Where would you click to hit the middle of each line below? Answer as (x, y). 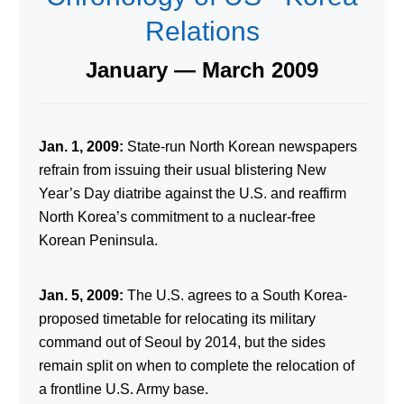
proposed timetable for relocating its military (177, 318)
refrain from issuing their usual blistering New (182, 170)
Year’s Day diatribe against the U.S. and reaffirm (192, 193)
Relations (202, 31)
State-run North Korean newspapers (240, 146)
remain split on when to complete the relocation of (196, 365)
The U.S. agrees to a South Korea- (235, 295)
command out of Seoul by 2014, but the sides (182, 342)
